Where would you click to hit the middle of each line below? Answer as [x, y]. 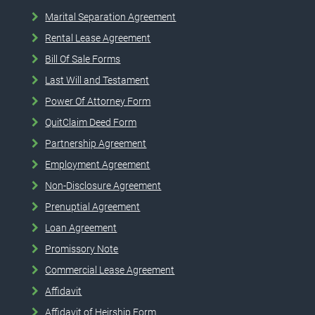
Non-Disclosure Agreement [103, 185]
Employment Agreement [98, 164]
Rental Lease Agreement [98, 38]
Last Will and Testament [97, 80]
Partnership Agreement [96, 143]
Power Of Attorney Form [98, 101]
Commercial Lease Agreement [110, 270]
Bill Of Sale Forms [83, 59]
